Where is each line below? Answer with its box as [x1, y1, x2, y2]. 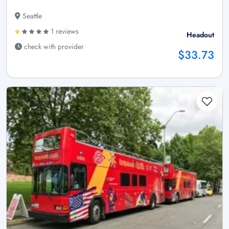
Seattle [20, 10, 42, 21]
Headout [187, 29, 214, 40]
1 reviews [49, 26, 79, 36]
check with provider [22, 41, 84, 52]
